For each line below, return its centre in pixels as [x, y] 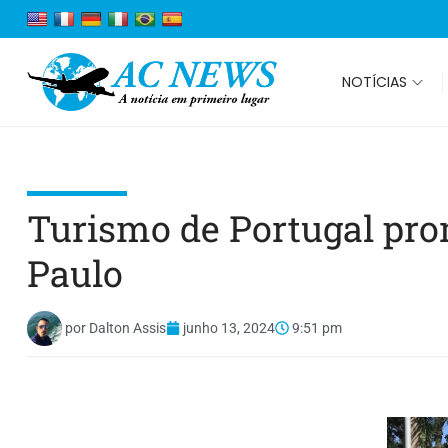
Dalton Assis [126, 328]
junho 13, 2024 [229, 328]
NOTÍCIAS [374, 81]
